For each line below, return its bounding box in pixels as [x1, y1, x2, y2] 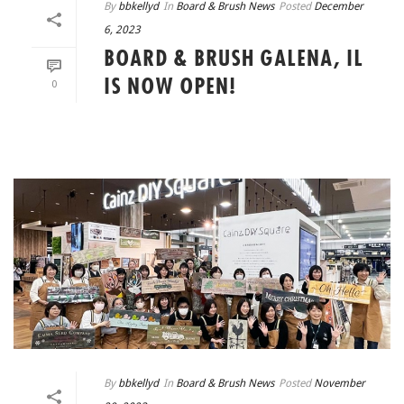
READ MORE [202, 122, 274, 135]
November [314, 377, 365, 390]
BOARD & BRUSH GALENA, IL [104, 48, 363, 70]
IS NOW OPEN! [104, 76, 236, 98]
